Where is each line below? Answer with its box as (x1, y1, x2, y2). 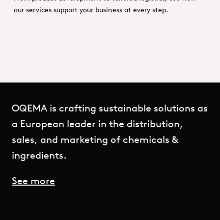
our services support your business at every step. (14, 5, 168, 15)
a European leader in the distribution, (12, 117, 183, 130)
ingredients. (12, 149, 67, 162)
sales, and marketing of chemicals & (12, 133, 178, 146)
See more (12, 174, 55, 187)
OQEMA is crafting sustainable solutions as (12, 102, 208, 114)
